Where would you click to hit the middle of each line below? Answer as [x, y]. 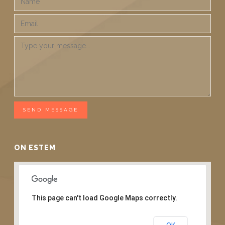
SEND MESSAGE [51, 110]
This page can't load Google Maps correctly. [104, 198]
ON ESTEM [35, 148]
